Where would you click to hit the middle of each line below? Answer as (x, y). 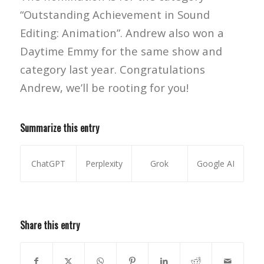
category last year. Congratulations (112, 69)
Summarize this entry (59, 128)
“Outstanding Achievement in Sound (115, 14)
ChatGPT (48, 164)
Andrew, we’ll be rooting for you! (104, 87)
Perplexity (104, 164)
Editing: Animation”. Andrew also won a (122, 32)
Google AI (215, 164)
